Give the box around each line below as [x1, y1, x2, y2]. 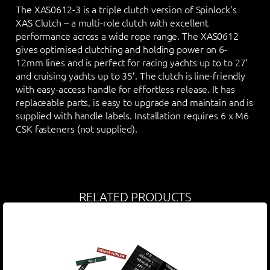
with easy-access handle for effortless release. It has [16, 82, 235, 96]
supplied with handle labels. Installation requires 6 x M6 [16, 108, 250, 122]
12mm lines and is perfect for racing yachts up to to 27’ [16, 55, 248, 69]
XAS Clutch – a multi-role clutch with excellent [16, 16, 209, 30]
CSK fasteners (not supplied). [16, 122, 138, 136]
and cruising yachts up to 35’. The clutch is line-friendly [16, 69, 246, 83]
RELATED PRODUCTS [79, 189, 191, 204]
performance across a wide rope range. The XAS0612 [16, 29, 239, 43]
